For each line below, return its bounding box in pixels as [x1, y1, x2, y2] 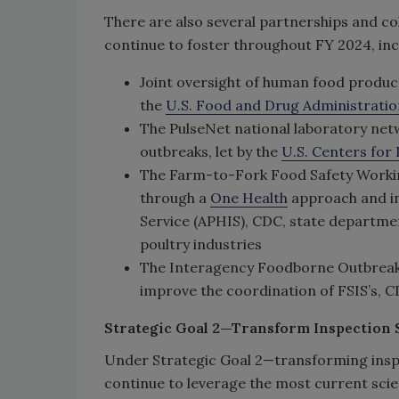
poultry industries [140, 235, 262, 253]
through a [140, 189, 210, 207]
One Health [210, 189, 288, 207]
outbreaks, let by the [140, 142, 281, 160]
